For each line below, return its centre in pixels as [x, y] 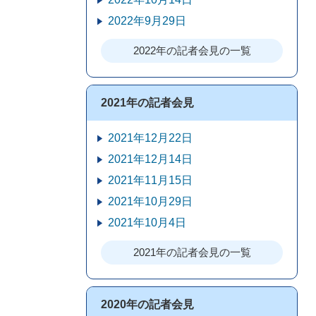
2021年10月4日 [147, 223]
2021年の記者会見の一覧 [192, 252]
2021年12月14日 [150, 159]
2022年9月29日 [147, 21]
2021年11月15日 [150, 180]
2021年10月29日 [150, 201]
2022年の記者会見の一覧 [192, 50]
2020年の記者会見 [147, 304]
